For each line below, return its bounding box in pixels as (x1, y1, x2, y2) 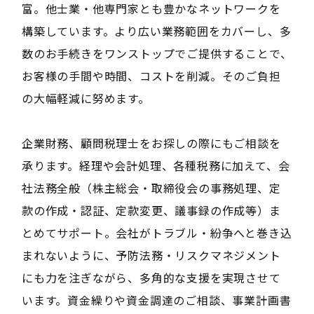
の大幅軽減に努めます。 (21, 89, 150, 107)
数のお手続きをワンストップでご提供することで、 (21, 44, 292, 62)
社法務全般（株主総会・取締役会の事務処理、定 (21, 179, 281, 196)
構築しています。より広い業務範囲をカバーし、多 (21, 22, 292, 39)
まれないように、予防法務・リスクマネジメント (21, 246, 281, 264)
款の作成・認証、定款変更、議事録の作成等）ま (21, 201, 281, 219)
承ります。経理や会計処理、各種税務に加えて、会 (21, 156, 290, 174)
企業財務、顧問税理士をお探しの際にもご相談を (21, 134, 281, 151)
